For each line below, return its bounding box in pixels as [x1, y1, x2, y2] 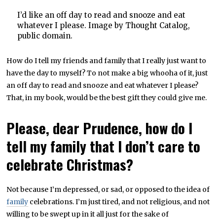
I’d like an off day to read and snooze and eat [17, 10, 185, 20]
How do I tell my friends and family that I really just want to [6, 56, 207, 66]
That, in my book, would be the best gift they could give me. [6, 93, 207, 103]
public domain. [17, 31, 73, 41]
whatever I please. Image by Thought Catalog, [17, 21, 190, 31]
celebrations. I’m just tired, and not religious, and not [28, 197, 210, 207]
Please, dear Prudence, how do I [6, 117, 193, 139]
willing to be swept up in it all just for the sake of [6, 210, 169, 219]
